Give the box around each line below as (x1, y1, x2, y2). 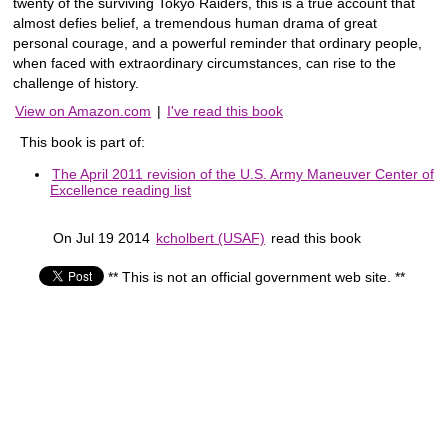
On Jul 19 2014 (53, 229, 154, 246)
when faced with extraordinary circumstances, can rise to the (13, 54, 396, 71)
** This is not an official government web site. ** (108, 269, 405, 286)
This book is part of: (20, 133, 145, 150)
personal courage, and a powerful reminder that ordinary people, (13, 34, 422, 51)
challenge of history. (13, 74, 139, 91)
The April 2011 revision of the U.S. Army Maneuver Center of (52, 165, 434, 182)
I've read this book (167, 102, 283, 119)
